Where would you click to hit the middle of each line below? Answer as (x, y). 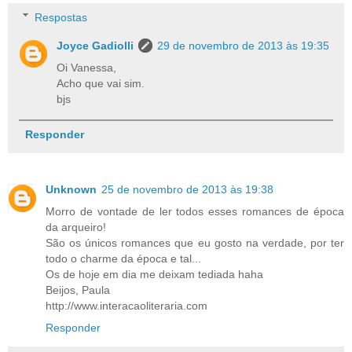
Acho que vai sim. (101, 83)
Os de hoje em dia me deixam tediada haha (154, 274)
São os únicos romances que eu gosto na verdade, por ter (195, 242)
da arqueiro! (76, 227)
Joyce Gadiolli (95, 45)
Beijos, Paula (78, 290)
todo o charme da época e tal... (123, 258)
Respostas (61, 17)
